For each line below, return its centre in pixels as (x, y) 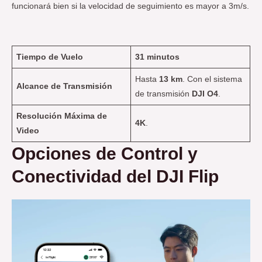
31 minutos (157, 57)
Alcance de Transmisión (64, 86)
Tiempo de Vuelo (49, 57)
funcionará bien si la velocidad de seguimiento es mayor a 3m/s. (130, 6)
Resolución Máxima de (61, 116)
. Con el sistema (212, 79)
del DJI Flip (170, 176)
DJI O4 (205, 94)
